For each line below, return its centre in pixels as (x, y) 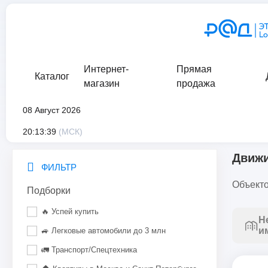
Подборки (49, 191)
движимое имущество (140, 126)
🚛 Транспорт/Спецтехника (89, 250)
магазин (102, 83)
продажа (196, 83)
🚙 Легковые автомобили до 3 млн (103, 231)
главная (29, 126)
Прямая (194, 69)
